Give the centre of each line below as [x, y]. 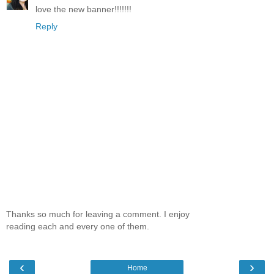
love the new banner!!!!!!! [83, 9]
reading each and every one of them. [78, 227]
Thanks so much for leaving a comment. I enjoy [98, 214]
